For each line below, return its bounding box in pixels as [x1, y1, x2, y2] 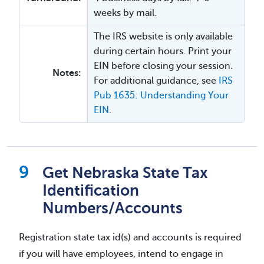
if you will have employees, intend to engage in [19, 248, 223, 259]
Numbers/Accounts [42, 199, 183, 217]
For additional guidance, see [94, 75, 219, 86]
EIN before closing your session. [94, 60, 233, 71]
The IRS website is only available [94, 31, 233, 42]
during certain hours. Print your [94, 45, 232, 57]
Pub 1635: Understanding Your [94, 90, 229, 101]
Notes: [52, 67, 81, 78]
